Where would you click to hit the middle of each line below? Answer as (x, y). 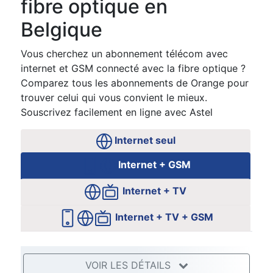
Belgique (61, 30)
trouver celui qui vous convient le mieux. (114, 97)
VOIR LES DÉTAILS (129, 265)
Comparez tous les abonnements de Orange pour (134, 83)
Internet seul (144, 140)
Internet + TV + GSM (163, 217)
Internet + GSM (153, 165)
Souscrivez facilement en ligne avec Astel (116, 112)
